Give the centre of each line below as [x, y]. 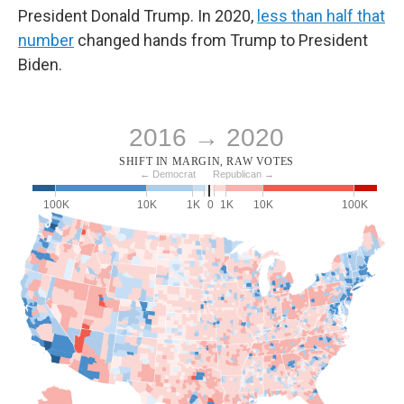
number [46, 40]
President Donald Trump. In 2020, [138, 16]
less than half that [321, 16]
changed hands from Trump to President [221, 40]
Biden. [40, 64]
